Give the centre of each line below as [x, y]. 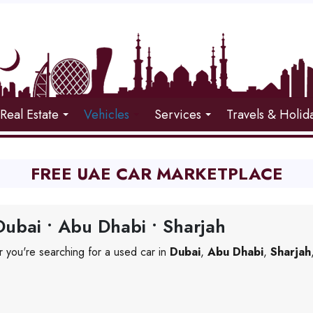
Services [178, 115]
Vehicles [107, 115]
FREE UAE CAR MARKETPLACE [156, 174]
